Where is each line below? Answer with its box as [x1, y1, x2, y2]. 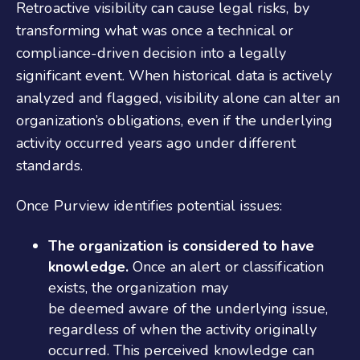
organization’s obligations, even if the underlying [16, 110, 333, 130]
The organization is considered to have [48, 235, 314, 256]
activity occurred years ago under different [16, 133, 297, 153]
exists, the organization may [48, 277, 228, 297]
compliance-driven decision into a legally [16, 43, 287, 63]
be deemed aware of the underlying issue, [48, 298, 329, 318]
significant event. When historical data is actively [16, 65, 333, 85]
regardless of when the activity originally [48, 319, 317, 339]
